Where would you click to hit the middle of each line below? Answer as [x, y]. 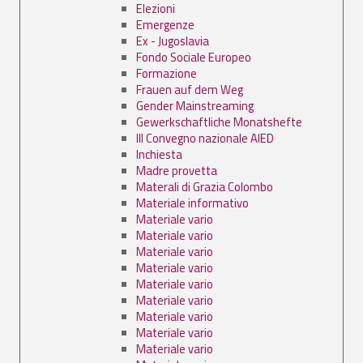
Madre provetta [177, 170]
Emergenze [165, 24]
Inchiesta [159, 154]
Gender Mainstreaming [195, 105]
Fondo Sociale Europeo [194, 57]
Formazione [167, 73]
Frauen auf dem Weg [190, 89]
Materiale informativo [192, 203]
